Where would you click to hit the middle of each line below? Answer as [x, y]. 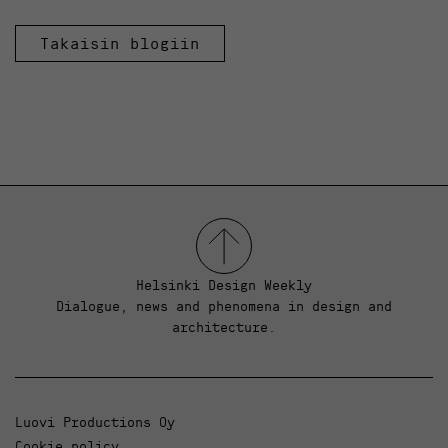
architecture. [224, 326]
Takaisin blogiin [120, 42]
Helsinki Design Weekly [224, 284]
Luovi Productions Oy [95, 421]
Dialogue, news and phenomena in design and [224, 305]
